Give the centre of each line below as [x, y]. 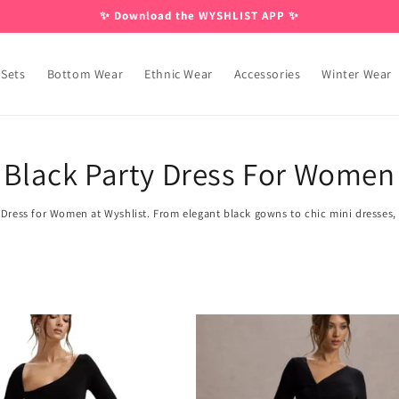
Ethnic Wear [179, 74]
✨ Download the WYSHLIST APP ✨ [199, 16]
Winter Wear [357, 74]
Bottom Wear [85, 74]
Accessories [267, 74]
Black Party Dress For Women [199, 174]
